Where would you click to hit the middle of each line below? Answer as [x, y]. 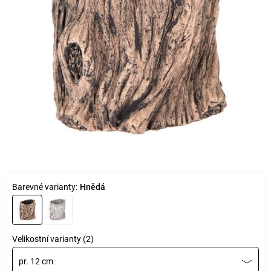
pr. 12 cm [36, 261]
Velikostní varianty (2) [53, 239]
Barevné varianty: [44, 187]
